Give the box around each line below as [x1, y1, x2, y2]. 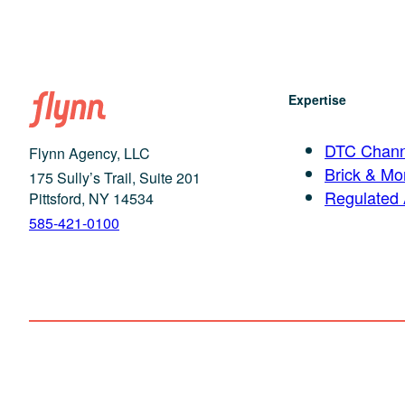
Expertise [288, 89, 346, 108]
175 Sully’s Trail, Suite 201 [29, 166, 201, 188]
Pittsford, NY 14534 [29, 187, 154, 209]
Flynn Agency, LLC [29, 142, 150, 164]
